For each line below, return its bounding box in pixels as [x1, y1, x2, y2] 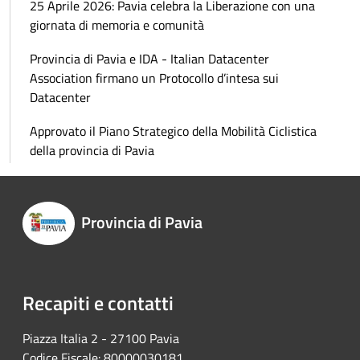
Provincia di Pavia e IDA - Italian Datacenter [30, 49, 269, 69]
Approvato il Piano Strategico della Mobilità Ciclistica [30, 121, 317, 141]
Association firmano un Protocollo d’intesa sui [30, 68, 279, 88]
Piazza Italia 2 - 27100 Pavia [22, 328, 179, 348]
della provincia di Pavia [30, 141, 154, 161]
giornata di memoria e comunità [30, 15, 204, 35]
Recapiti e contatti [22, 288, 174, 317]
